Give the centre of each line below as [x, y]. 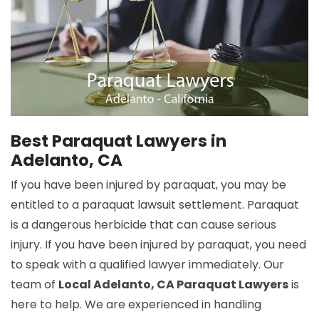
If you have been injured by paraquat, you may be [148, 185]
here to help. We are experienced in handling [136, 305]
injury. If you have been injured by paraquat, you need [158, 245]
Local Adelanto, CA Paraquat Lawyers [173, 285]
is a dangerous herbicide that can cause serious [143, 225]
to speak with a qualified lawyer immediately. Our [147, 265]
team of [35, 285]
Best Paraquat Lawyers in [119, 141]
